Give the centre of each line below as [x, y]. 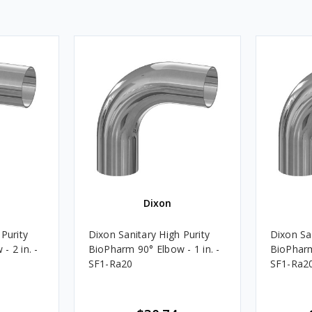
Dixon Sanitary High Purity [149, 234]
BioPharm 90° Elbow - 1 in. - [154, 249]
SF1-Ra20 [110, 263]
